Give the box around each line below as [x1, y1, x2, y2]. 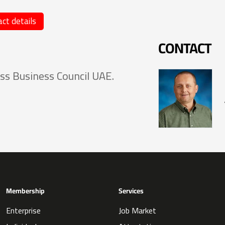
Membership [6, 184, 45, 198]
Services [119, 184, 144, 198]
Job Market [119, 203, 156, 218]
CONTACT [158, 35, 212, 61]
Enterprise [6, 203, 41, 218]
